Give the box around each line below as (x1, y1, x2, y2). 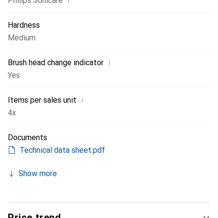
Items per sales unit (8, 95, 76, 105)
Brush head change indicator (8, 58, 104, 67)
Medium (8, 33, 36, 42)
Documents (8, 133, 47, 142)
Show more (18, 169, 57, 178)
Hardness (8, 20, 40, 30)
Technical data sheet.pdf (19, 145, 105, 155)
